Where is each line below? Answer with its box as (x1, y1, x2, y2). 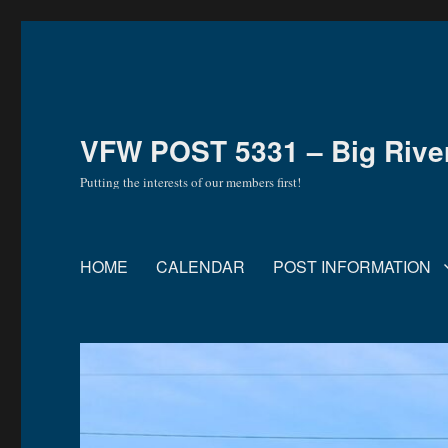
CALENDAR (156, 254, 246, 278)
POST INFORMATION (273, 254, 432, 278)
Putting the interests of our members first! (80, 173, 302, 191)
